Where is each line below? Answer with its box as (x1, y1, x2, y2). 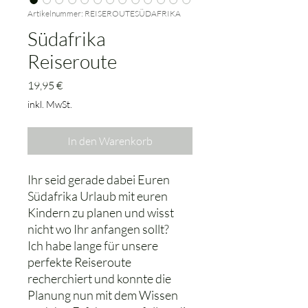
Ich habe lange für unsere (27, 238, 158, 253)
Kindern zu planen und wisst (27, 205, 174, 220)
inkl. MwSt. (27, 98, 72, 110)
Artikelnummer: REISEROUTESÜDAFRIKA (27, 8, 181, 19)
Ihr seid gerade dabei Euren (27, 172, 170, 187)
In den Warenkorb (67, 134, 153, 148)
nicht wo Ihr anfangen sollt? (27, 221, 169, 236)
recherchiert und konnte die (27, 271, 171, 286)
